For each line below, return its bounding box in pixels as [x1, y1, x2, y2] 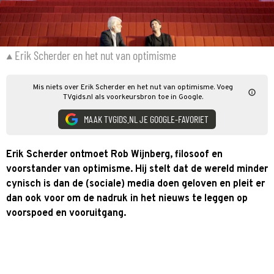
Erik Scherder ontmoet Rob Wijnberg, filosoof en [6, 148, 223, 161]
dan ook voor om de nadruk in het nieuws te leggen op [6, 192, 248, 205]
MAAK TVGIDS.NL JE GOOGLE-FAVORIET [84, 113, 209, 125]
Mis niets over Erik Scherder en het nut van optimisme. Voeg [32, 82, 233, 92]
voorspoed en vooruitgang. [6, 207, 126, 220]
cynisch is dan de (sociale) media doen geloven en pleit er [6, 177, 265, 190]
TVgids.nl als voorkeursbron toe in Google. [62, 92, 203, 102]
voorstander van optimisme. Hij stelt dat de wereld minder [6, 163, 268, 176]
